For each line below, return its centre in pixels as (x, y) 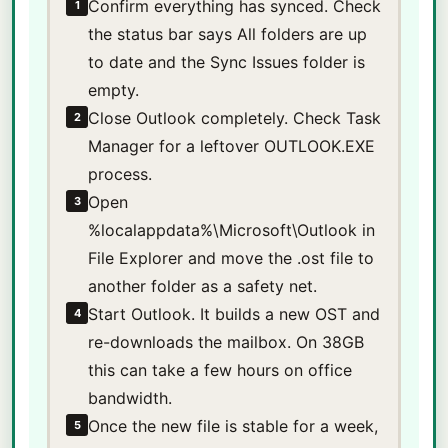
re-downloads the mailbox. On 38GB (226, 342)
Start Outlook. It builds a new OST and (234, 314)
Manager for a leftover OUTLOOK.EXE (231, 146)
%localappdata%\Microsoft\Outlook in (231, 230)
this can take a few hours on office (220, 370)
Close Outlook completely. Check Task (234, 118)
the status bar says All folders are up (227, 34)
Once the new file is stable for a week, (233, 426)
